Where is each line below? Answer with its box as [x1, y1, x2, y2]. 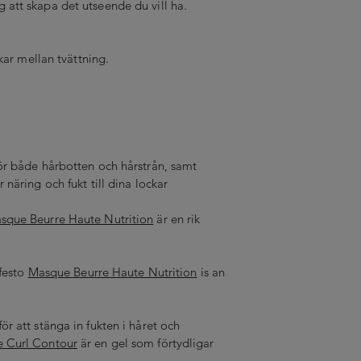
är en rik [153, 210, 201, 226]
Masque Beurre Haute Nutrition [27, 263, 197, 280]
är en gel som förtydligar [77, 334, 214, 351]
